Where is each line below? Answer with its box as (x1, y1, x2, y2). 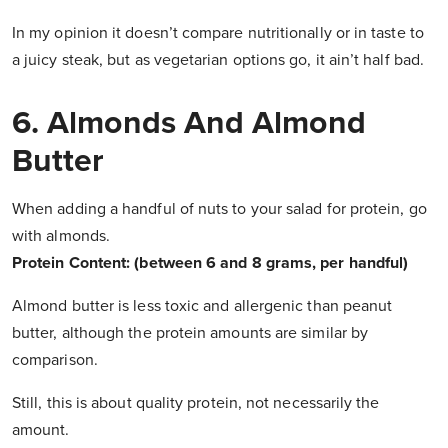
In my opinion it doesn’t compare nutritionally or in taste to (12, 23, 424, 44)
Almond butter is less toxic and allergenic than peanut (12, 296, 393, 317)
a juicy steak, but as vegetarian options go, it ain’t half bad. (12, 50, 425, 71)
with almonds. (12, 226, 111, 247)
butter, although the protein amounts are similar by (12, 323, 369, 344)
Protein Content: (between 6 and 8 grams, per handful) (12, 253, 409, 274)
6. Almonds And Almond (12, 104, 366, 143)
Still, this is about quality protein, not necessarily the (12, 393, 380, 414)
